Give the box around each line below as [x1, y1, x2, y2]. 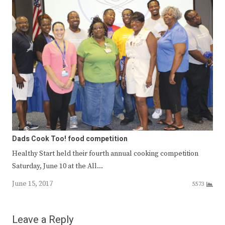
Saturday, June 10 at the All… [12, 162, 103, 171]
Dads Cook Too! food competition [12, 134, 128, 145]
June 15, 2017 [12, 179, 53, 189]
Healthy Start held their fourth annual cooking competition [12, 149, 198, 159]
